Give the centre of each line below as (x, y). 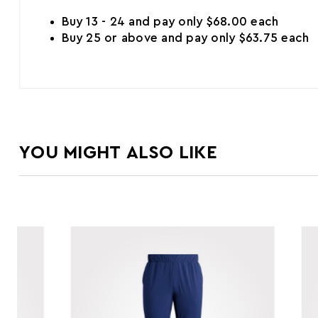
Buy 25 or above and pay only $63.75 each (186, 38)
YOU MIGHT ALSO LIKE (118, 152)
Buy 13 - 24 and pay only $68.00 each (170, 21)
